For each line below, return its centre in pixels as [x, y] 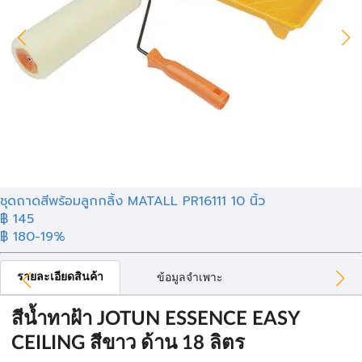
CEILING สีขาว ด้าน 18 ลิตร [128, 343]
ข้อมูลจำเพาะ [190, 278]
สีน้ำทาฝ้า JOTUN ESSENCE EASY [156, 319]
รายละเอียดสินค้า [60, 277]
